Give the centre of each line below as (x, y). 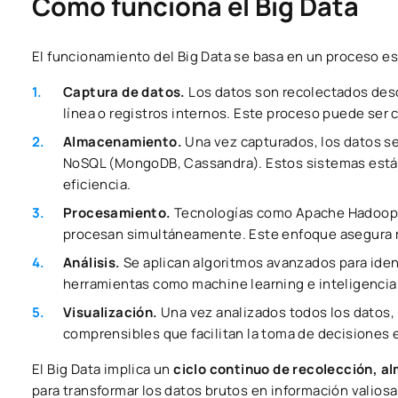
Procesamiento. (119, 213)
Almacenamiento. (123, 142)
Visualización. (112, 313)
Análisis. (93, 263)
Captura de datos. (126, 92)
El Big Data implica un (103, 370)
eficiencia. (97, 185)
